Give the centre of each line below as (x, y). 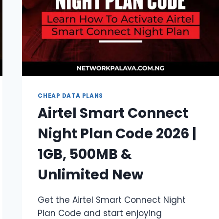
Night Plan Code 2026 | (117, 134)
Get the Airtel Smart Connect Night (112, 200)
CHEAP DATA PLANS (70, 96)
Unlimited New (91, 175)
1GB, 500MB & (85, 154)
